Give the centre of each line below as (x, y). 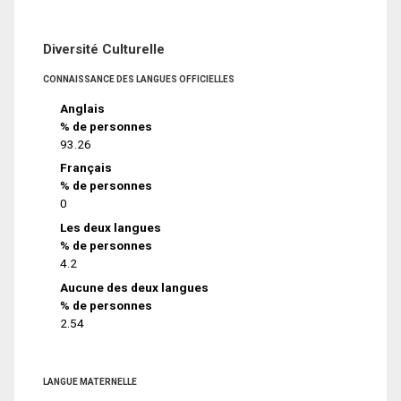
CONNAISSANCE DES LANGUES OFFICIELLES (139, 79)
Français (86, 168)
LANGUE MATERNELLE (90, 382)
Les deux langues (111, 228)
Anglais (83, 108)
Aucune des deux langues (135, 288)
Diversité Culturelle (104, 49)
